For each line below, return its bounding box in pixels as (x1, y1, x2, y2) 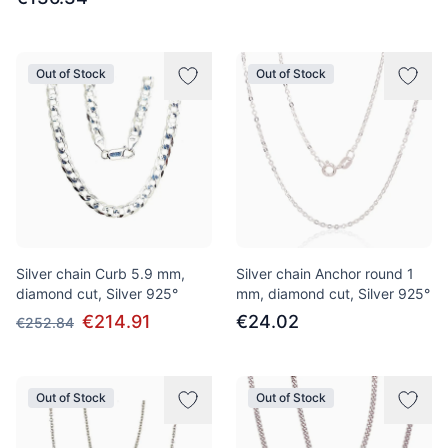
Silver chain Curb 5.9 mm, (16, 265, 185, 282)
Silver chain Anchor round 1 (236, 265, 414, 282)
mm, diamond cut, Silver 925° (236, 285, 430, 302)
